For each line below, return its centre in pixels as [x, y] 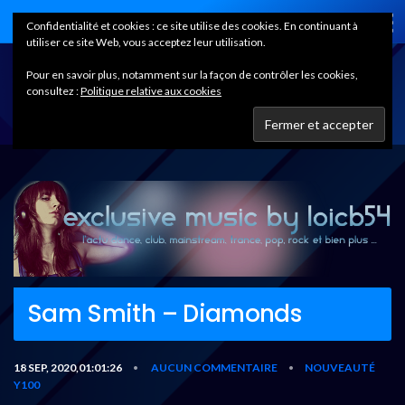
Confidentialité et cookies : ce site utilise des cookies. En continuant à [192, 26]
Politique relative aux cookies [151, 91]
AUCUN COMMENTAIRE [214, 367]
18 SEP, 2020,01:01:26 [68, 367]
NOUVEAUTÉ [340, 367]
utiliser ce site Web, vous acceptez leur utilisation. [146, 42]
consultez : [53, 91]
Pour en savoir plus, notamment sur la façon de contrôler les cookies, [192, 75]
